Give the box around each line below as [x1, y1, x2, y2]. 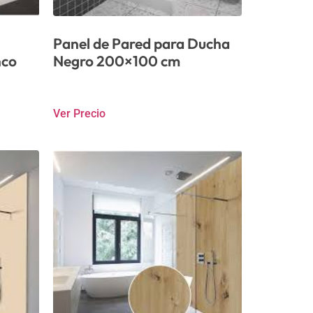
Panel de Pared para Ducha [53, 34, 230, 52]
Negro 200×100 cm [53, 51, 180, 70]
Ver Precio [53, 107, 105, 120]
